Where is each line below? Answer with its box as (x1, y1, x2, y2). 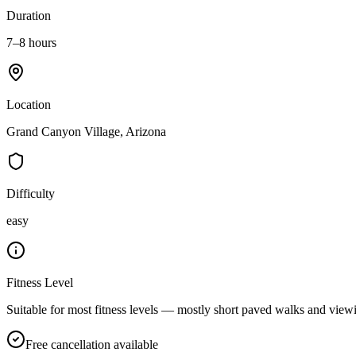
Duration (6, 8, 51, 22)
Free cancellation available (25, 337, 158, 351)
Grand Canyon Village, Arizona (6, 124, 166, 138)
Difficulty (6, 186, 55, 200)
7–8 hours (6, 35, 56, 49)
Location (6, 97, 51, 111)
